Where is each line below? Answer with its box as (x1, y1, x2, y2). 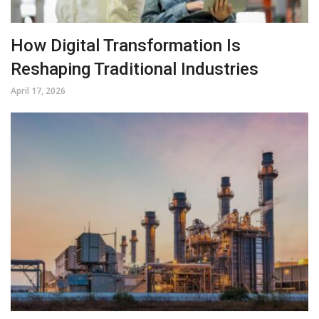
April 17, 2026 (11, 85, 66, 98)
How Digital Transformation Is (11, 36, 241, 56)
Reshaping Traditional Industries (11, 59, 258, 80)
